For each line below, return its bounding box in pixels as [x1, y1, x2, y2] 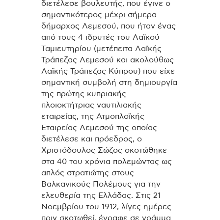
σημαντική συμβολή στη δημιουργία [41, 79, 177, 87]
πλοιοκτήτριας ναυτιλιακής [41, 101, 141, 110]
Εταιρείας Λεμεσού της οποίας [41, 124, 157, 132]
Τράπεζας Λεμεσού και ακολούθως [41, 56, 174, 64]
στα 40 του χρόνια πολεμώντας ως [41, 158, 172, 166]
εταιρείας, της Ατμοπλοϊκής [41, 112, 144, 121]
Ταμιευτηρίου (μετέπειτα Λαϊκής [41, 45, 162, 53]
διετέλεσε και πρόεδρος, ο [41, 135, 142, 143]
